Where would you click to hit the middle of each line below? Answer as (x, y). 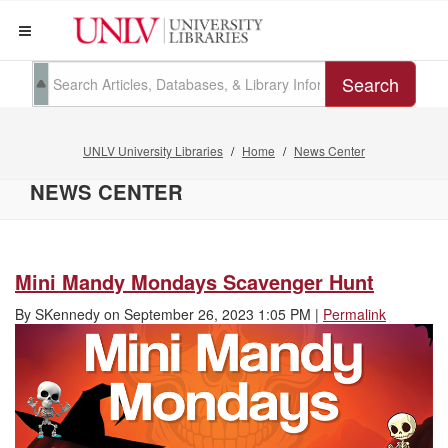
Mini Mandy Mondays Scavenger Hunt (194, 281)
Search (370, 84)
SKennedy (67, 314)
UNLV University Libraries (153, 150)
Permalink (354, 314)
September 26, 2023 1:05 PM (217, 314)
